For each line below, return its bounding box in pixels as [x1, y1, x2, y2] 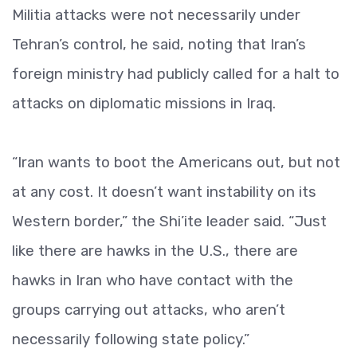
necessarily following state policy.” [12, 330, 249, 348]
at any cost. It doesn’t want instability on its [12, 182, 316, 201]
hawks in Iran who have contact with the [12, 271, 293, 289]
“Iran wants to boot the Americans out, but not [12, 153, 340, 171]
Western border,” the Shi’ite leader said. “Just [12, 212, 327, 230]
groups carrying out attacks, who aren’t [12, 300, 285, 319]
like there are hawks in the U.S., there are [12, 241, 298, 260]
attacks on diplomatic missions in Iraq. [12, 94, 276, 112]
